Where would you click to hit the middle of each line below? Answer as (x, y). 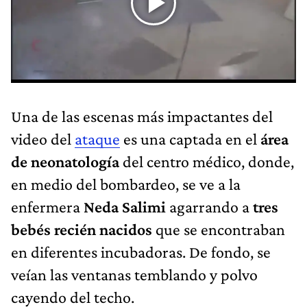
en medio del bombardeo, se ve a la (126, 184)
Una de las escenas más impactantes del (142, 116)
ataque (97, 138)
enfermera (47, 206)
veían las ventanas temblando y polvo (134, 274)
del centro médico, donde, (207, 161)
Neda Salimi (125, 206)
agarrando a (209, 206)
